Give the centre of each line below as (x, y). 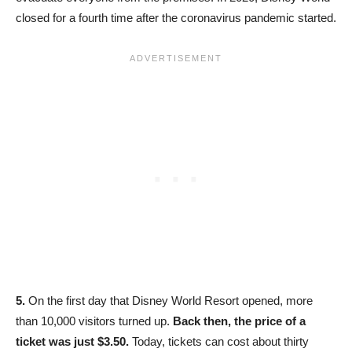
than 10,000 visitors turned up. (94, 321)
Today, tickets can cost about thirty (219, 342)
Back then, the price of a (239, 321)
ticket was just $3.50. (72, 342)
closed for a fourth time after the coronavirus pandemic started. (176, 18)
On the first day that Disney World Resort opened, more (169, 301)
